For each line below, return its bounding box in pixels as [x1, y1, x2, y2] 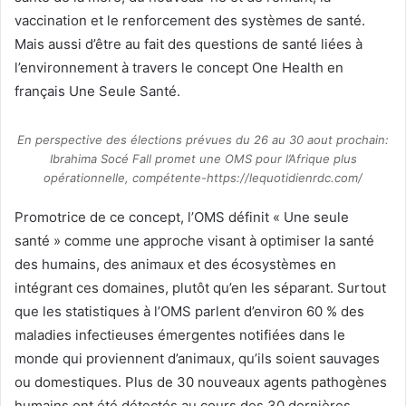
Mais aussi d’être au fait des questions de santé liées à [14, 35, 362, 53]
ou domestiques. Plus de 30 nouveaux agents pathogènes [14, 373, 387, 391]
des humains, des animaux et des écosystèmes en [14, 256, 336, 274]
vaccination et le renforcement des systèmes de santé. [14, 12, 365, 30]
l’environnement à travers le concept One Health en [14, 59, 343, 77]
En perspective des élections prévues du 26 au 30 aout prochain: [17, 132, 389, 148]
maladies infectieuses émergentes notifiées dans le [14, 326, 345, 344]
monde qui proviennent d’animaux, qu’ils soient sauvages [14, 350, 380, 368]
